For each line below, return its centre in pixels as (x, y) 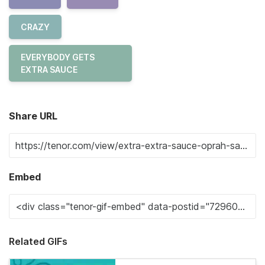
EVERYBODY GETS (58, 57)
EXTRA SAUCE (49, 69)
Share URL (33, 116)
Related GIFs (38, 241)
